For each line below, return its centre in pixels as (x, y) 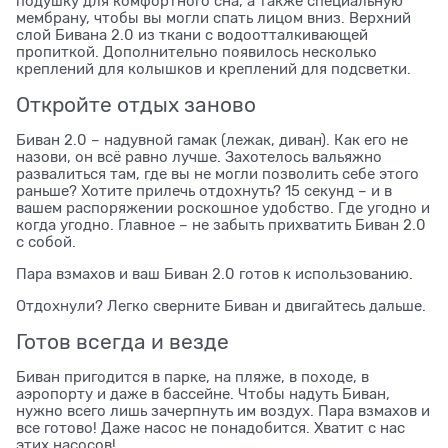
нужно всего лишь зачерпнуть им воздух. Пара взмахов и (223, 410)
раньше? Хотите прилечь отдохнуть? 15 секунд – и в (204, 190)
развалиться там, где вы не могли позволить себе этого (217, 173)
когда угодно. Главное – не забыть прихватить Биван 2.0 (221, 224)
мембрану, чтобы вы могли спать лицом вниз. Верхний (213, 17)
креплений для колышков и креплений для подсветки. (213, 68)
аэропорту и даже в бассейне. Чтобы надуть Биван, (203, 393)
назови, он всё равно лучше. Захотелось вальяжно (199, 156)
